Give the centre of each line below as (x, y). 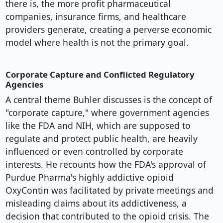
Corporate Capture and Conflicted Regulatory (100, 75)
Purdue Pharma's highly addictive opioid (89, 177)
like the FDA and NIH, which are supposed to (98, 126)
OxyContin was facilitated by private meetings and (109, 190)
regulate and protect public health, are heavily (101, 139)
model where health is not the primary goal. (97, 43)
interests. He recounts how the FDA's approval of (106, 165)
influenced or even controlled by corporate (94, 152)
